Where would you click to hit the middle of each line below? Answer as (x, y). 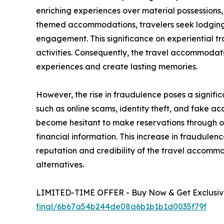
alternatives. (60, 164)
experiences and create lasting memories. (117, 66)
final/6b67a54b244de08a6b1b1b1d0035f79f (121, 206)
